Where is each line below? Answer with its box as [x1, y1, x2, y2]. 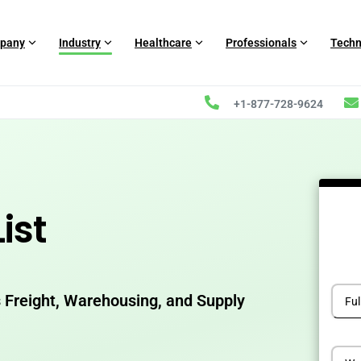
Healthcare [135, 36, 192, 49]
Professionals [226, 36, 297, 49]
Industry [59, 36, 101, 49]
